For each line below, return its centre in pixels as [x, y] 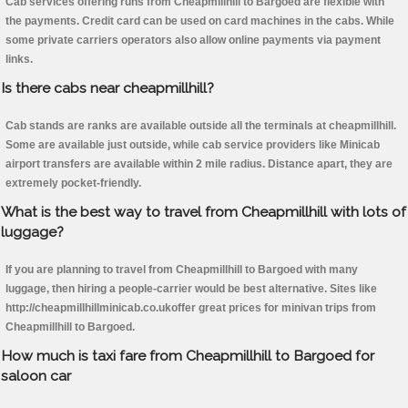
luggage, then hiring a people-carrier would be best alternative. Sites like [191, 289]
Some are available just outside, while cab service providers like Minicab [193, 145]
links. [19, 60]
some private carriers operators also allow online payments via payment [193, 41]
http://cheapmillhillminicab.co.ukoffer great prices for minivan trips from [191, 308]
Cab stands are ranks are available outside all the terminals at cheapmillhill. [201, 126]
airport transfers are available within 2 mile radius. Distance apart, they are [199, 164]
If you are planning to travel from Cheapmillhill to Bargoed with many [182, 270]
